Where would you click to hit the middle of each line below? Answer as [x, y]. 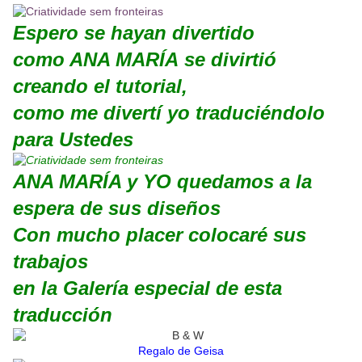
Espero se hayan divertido [134, 33]
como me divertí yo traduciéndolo [169, 113]
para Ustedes [73, 140]
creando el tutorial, [100, 86]
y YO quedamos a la [217, 182]
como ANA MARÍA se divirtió [145, 60]
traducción [63, 315]
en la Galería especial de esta [147, 288]
